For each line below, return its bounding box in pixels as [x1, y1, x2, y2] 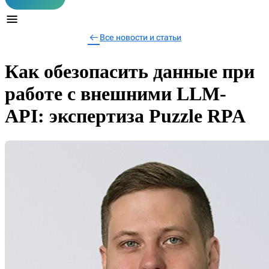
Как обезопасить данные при [5, 61, 255, 83]
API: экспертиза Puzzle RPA [5, 105, 246, 127]
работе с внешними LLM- [5, 83, 226, 105]
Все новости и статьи [100, 32, 181, 42]
